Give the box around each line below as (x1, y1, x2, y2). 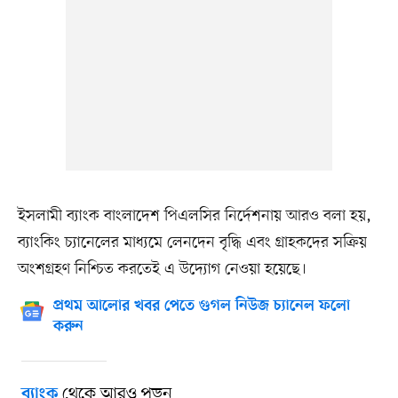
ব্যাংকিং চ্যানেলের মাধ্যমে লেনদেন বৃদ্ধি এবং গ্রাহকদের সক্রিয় (17, 232, 367, 254)
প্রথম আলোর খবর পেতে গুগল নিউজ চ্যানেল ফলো (52, 298, 350, 316)
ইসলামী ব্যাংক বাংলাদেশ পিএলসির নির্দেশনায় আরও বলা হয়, (17, 205, 371, 227)
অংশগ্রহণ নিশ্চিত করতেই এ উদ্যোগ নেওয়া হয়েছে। (17, 259, 306, 281)
